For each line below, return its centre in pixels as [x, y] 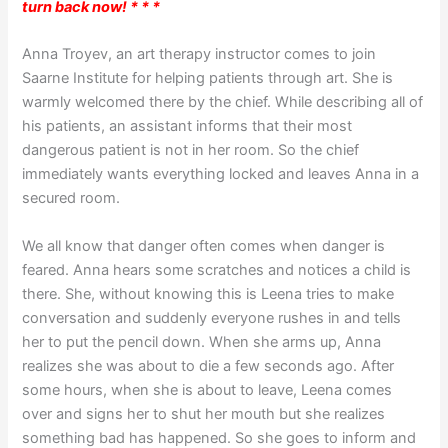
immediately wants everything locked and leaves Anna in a [221, 174]
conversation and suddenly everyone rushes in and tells [212, 317]
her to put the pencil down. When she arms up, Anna [202, 341]
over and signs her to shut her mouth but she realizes [204, 413]
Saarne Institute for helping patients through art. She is [208, 78]
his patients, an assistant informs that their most [187, 126]
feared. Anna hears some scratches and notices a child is [217, 269]
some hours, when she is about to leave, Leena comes [207, 389]
